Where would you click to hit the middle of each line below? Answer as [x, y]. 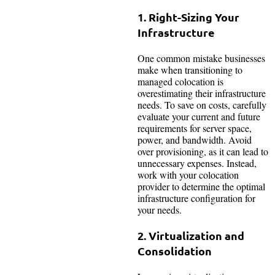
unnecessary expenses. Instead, [197, 163]
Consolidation [176, 250]
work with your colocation [188, 174]
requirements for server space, [195, 128]
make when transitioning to [190, 69]
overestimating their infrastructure [202, 93]
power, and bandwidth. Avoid [195, 139]
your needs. [161, 209]
